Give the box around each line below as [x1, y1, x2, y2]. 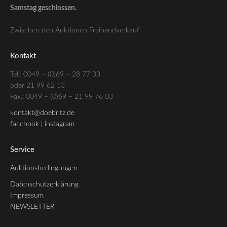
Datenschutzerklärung [10, 181, 79, 188]
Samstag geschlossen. [10, 5, 77, 12]
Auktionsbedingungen [10, 165, 78, 172]
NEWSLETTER [10, 203, 55, 211]
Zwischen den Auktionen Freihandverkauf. [10, 27, 141, 34]
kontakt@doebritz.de [10, 109, 74, 117]
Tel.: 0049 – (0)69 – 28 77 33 [10, 71, 100, 79]
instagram [45, 121, 74, 128]
